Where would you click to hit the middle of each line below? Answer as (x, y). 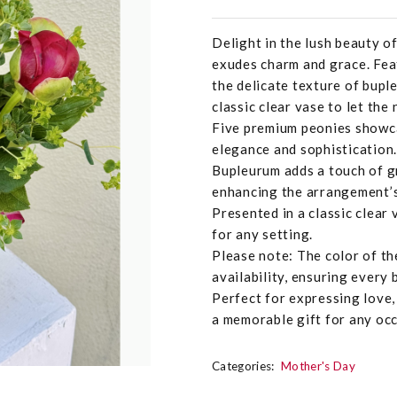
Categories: (243, 366)
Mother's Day (319, 366)
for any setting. (262, 234)
